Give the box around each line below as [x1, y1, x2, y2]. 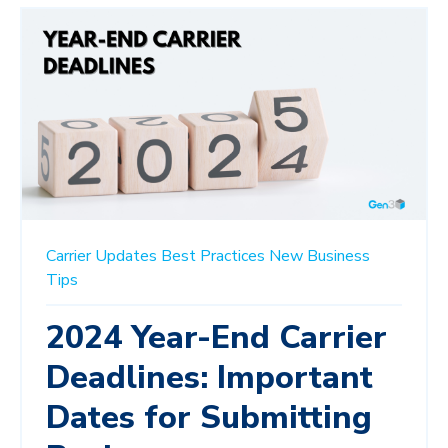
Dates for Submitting [46, 396, 372, 440]
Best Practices [161, 245, 265, 268]
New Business [269, 245, 370, 268]
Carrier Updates [46, 245, 157, 268]
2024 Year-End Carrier [46, 316, 387, 360]
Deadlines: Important [46, 356, 373, 400]
